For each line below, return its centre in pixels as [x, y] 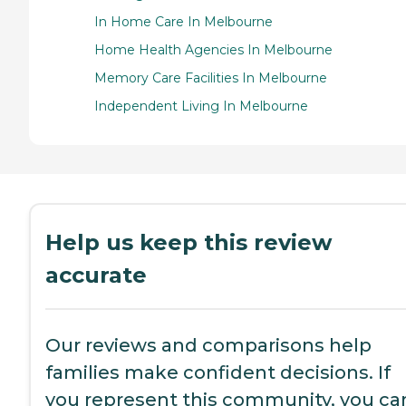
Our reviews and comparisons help [208, 346]
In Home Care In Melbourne [184, 22]
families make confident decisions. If [218, 373]
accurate [96, 275]
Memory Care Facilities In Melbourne [211, 78]
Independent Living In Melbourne [201, 106]
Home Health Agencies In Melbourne [213, 50]
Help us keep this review [188, 243]
